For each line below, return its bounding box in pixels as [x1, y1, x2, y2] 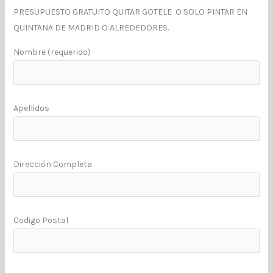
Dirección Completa [13, 159, 92, 170]
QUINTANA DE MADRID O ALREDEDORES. [13, 23, 169, 34]
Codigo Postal [13, 215, 68, 226]
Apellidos [13, 103, 49, 114]
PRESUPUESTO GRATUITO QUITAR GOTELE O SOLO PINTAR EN [13, 7, 247, 18]
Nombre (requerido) [13, 47, 91, 58]
